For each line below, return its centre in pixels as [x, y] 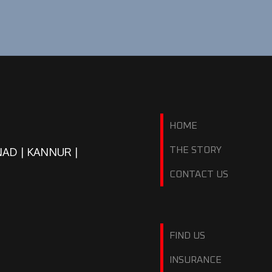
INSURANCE [195, 260]
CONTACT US [199, 174]
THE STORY [195, 150]
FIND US [187, 236]
